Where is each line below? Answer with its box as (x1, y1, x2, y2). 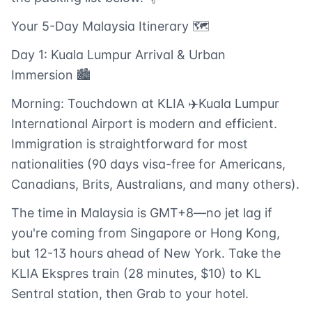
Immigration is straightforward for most (11, 136, 248, 152)
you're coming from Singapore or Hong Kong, (11, 226, 280, 241)
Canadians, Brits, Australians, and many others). (11, 177, 299, 192)
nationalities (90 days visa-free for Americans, (11, 157, 286, 172)
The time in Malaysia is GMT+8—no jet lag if (11, 205, 272, 221)
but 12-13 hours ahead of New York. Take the (11, 246, 281, 261)
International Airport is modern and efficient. (11, 116, 277, 132)
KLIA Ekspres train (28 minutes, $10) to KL (11, 266, 261, 281)
